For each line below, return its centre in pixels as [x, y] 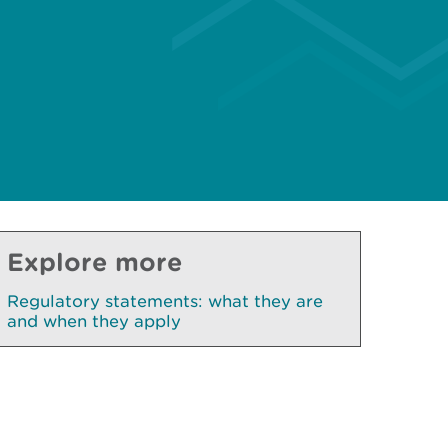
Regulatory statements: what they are [165, 301]
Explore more [94, 261]
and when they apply [94, 321]
